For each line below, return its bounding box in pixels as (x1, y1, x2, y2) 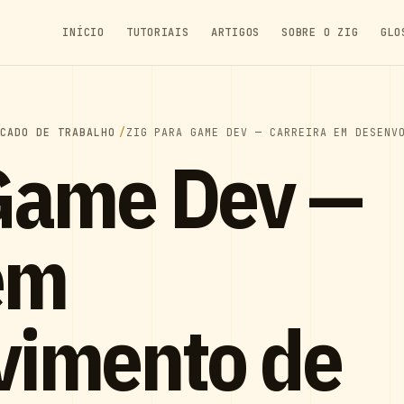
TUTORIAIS (126, 25, 189, 40)
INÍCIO (62, 25, 105, 40)
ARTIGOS (210, 25, 260, 40)
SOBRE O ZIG (281, 25, 359, 40)
